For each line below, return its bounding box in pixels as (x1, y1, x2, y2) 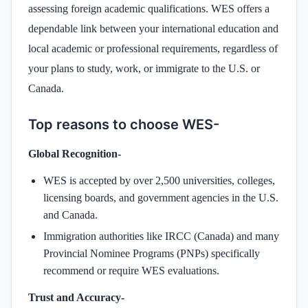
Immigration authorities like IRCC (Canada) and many (43, 230, 279, 242)
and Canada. (43, 208, 98, 221)
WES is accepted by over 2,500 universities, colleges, (43, 174, 275, 186)
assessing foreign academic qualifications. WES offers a (28, 2, 269, 14)
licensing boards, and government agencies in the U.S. (43, 191, 278, 203)
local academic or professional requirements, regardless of (28, 42, 278, 54)
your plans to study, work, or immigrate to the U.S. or (28, 62, 260, 74)
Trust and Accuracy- (28, 291, 124, 303)
